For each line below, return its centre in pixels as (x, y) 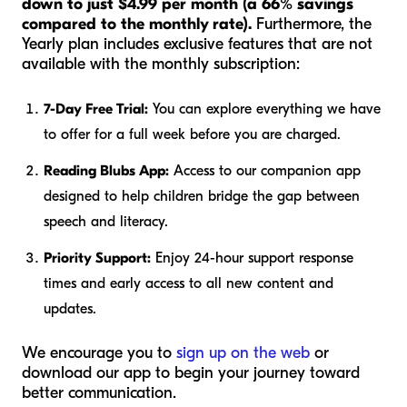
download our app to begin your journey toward (191, 373)
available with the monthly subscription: (161, 65)
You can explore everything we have (264, 109)
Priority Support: (97, 258)
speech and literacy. (106, 222)
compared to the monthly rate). (137, 25)
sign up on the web (243, 353)
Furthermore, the (312, 25)
